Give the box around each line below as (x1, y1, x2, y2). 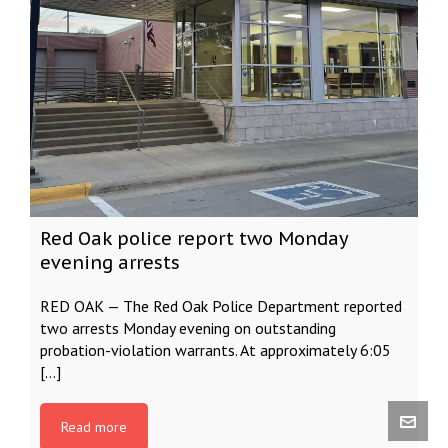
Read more (61, 418, 127, 436)
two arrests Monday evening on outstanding (40, 318, 336, 338)
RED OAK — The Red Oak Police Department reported (40, 296, 402, 316)
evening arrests (40, 251, 180, 274)
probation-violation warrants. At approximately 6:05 (40, 340, 391, 360)
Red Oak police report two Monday (40, 227, 348, 250)
